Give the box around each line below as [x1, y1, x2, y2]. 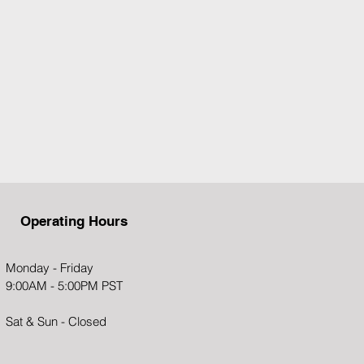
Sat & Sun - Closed [5, 314, 106, 329]
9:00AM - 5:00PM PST [5, 278, 123, 293]
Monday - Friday [5, 260, 93, 275]
